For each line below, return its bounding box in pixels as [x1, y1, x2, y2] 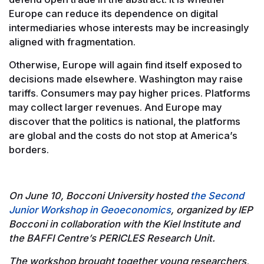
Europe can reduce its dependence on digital [9, 7, 218, 19]
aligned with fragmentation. [9, 35, 136, 48]
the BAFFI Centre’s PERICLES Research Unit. [9, 232, 215, 244]
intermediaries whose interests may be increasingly [9, 21, 249, 34]
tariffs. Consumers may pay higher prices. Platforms [9, 87, 250, 99]
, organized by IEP [171, 203, 253, 216]
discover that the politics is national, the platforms [9, 115, 240, 127]
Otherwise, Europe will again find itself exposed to [9, 58, 242, 71]
